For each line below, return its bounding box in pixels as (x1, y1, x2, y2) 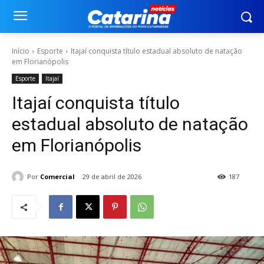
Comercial (40, 171, 75, 181)
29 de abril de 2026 (82, 172, 141, 181)
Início (12, 46, 29, 56)
